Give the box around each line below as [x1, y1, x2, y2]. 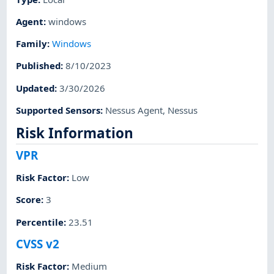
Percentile [16, 215, 64, 228]
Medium [72, 260, 108, 273]
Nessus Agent [105, 103, 163, 116]
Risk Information [16, 124, 134, 143]
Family [16, 37, 48, 50]
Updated [16, 81, 55, 94]
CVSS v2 [16, 235, 60, 251]
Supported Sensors [16, 103, 101, 116]
